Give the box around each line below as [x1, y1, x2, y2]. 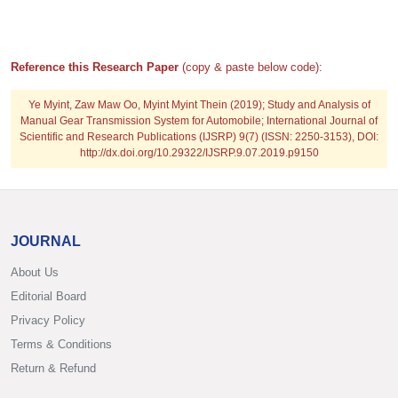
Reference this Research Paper [11, 60, 182, 74]
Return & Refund [11, 362, 96, 375]
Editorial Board [11, 290, 86, 303]
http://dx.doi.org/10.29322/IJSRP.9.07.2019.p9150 [79, 147, 319, 159]
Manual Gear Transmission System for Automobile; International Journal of [20, 115, 378, 127]
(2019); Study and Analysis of [229, 99, 370, 111]
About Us [11, 266, 59, 279]
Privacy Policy [11, 314, 85, 327]
